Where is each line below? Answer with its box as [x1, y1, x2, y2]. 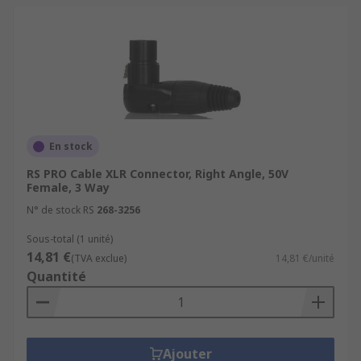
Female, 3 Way [27, 180, 110, 195]
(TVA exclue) [71, 251, 127, 265]
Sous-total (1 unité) [27, 232, 113, 246]
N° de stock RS [27, 203, 94, 217]
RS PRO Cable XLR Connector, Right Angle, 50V [27, 166, 288, 181]
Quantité [27, 268, 86, 285]
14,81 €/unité [276, 251, 334, 265]
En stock [49, 139, 93, 153]
